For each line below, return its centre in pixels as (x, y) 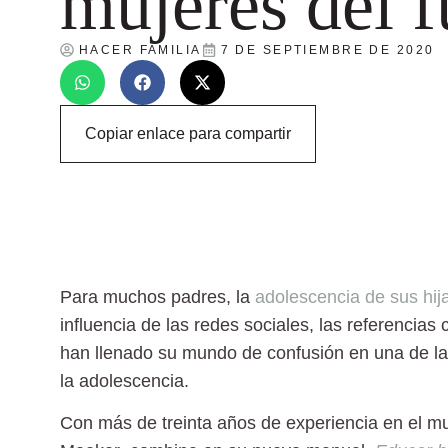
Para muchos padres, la (157, 296)
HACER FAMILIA (140, 49)
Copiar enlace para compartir (188, 133)
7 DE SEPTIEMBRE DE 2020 (327, 49)
